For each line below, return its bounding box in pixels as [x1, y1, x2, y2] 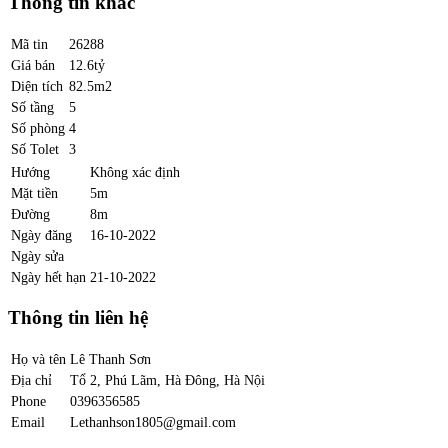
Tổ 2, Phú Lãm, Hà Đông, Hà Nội [70, 372, 265, 389]
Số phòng [11, 119, 65, 136]
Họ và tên [11, 351, 66, 368]
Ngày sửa [11, 247, 64, 264]
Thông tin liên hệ [8, 307, 148, 329]
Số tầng [11, 98, 54, 115]
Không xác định [90, 163, 180, 180]
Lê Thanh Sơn [70, 351, 151, 368]
